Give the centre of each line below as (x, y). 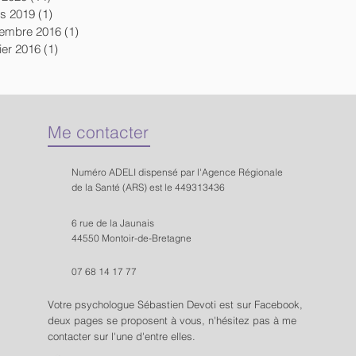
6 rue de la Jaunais (113, 222)
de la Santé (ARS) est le (124, 187)
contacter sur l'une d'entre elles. (122, 336)
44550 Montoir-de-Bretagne (132, 238)
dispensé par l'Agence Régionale (210, 172)
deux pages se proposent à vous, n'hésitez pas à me (172, 320)
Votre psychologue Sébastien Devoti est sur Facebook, (176, 304)
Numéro (91, 172)
